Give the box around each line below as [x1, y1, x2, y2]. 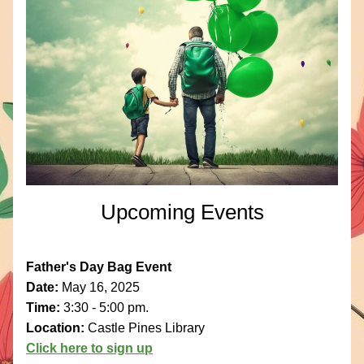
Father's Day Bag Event [26, 260, 171, 274]
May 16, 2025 [62, 280, 140, 294]
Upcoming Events [100, 200, 264, 224]
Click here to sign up [26, 341, 153, 355]
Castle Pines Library [88, 321, 205, 335]
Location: [26, 321, 88, 335]
